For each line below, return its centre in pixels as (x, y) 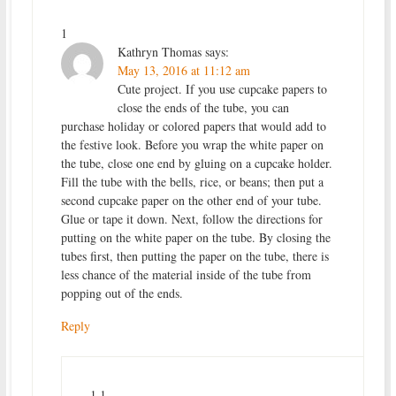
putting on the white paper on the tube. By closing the (195, 237)
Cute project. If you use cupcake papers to (222, 88)
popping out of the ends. (122, 293)
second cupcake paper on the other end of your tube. (191, 200)
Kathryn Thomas (159, 51)
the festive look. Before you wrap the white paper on (192, 144)
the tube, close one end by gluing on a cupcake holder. (196, 163)
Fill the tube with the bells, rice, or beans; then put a (192, 181)
